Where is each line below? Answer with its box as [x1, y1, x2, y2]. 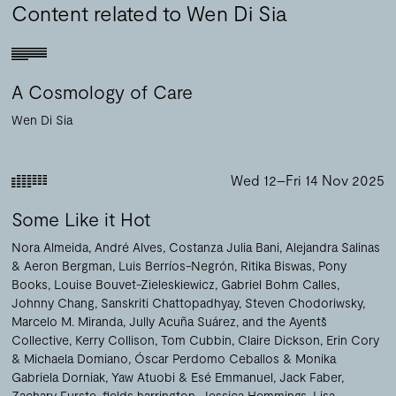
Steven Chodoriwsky [245, 294, 363, 310]
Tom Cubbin [161, 331, 232, 347]
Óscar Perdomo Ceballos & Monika [134, 350, 337, 366]
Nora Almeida [11, 239, 89, 255]
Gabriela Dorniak [11, 369, 106, 385]
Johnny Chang [11, 294, 95, 310]
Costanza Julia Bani [169, 239, 280, 255]
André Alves [95, 239, 164, 255]
